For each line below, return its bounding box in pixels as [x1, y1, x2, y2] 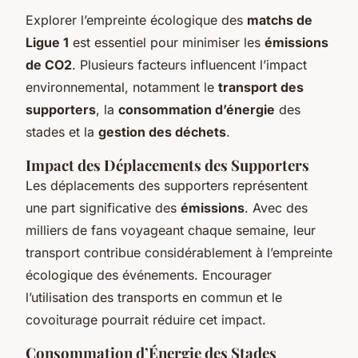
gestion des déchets [98, 123, 226, 140]
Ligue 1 [26, 34, 69, 50]
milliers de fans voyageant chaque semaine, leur [26, 221, 316, 238]
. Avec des [245, 199, 308, 216]
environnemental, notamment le [26, 78, 218, 95]
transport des [218, 78, 304, 95]
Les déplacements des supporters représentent [26, 177, 308, 193]
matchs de [247, 11, 312, 28]
